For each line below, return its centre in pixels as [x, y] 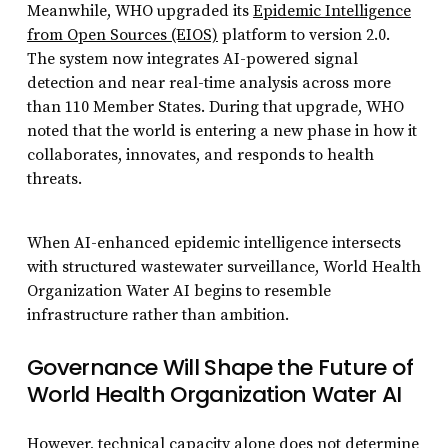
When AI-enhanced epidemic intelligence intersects [213, 242]
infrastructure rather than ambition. [157, 314]
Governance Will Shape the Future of [219, 367]
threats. [54, 178]
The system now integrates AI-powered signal [192, 58]
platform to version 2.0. [303, 34]
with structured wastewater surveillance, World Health [223, 266]
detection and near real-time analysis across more [208, 82]
